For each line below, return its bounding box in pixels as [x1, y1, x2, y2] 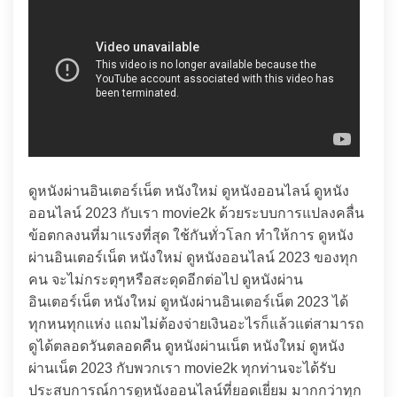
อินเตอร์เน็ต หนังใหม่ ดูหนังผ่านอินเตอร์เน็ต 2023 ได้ [28, 294, 348, 309]
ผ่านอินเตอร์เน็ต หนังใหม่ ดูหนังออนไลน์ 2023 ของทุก [28, 250, 358, 265]
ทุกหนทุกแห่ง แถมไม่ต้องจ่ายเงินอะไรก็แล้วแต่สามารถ [28, 316, 364, 331]
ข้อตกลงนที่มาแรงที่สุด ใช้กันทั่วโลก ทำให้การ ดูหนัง [28, 228, 354, 243]
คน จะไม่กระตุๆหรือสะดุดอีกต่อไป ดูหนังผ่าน [28, 272, 303, 287]
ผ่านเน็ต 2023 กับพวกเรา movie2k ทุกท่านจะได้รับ [28, 361, 336, 376]
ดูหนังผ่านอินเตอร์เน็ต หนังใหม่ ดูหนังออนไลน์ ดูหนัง [28, 183, 349, 198]
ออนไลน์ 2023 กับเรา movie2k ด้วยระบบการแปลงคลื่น [28, 206, 364, 221]
